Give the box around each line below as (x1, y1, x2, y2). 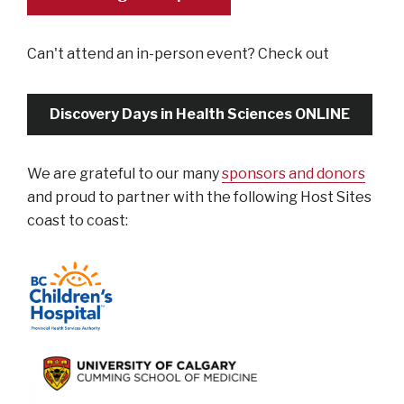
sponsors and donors (222, 164, 365, 182)
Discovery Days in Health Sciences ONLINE (50, 105, 350, 123)
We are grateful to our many (27, 164, 222, 182)
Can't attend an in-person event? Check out (27, 44, 332, 62)
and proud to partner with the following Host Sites (27, 188, 372, 206)
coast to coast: (27, 211, 136, 229)
